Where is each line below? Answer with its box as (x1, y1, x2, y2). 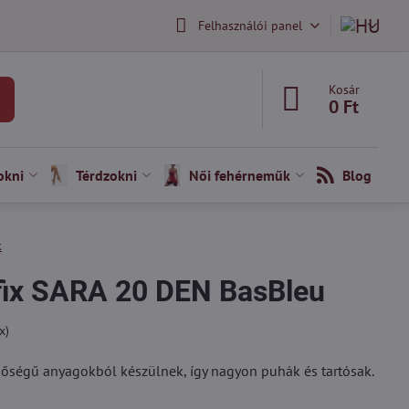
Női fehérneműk (188, 166, 290, 184)
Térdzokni (75, 166, 137, 184)
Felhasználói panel (197, 16, 302, 34)
